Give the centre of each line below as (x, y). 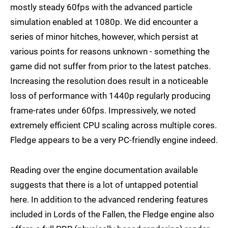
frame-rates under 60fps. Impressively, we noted (103, 111)
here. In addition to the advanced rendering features (109, 200)
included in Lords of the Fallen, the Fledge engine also (112, 215)
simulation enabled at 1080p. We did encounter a (104, 22)
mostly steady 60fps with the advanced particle (101, 7)
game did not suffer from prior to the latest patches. (110, 66)
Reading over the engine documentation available (104, 170)
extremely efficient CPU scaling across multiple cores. (113, 125)
